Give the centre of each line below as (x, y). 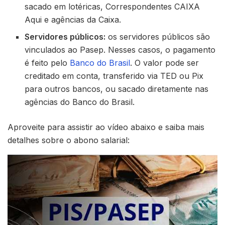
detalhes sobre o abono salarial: (69, 140)
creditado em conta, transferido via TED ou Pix (114, 76)
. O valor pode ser (165, 63)
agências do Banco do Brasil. (80, 102)
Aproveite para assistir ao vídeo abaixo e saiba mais (106, 127)
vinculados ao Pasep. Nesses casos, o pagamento (120, 49)
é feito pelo (47, 63)
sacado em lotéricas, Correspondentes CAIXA (113, 6)
